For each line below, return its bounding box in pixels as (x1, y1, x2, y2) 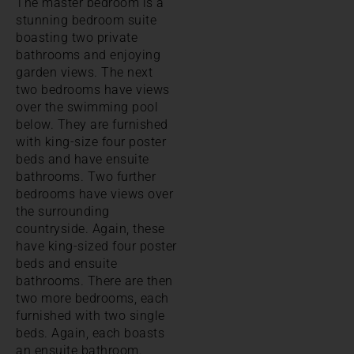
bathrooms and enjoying (16, 47, 160, 62)
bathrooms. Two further (16, 168, 156, 184)
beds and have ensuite (16, 151, 149, 167)
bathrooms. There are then (16, 273, 173, 288)
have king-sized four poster (16, 238, 177, 254)
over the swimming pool (16, 99, 158, 115)
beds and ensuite (16, 255, 117, 271)
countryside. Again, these (16, 220, 165, 236)
